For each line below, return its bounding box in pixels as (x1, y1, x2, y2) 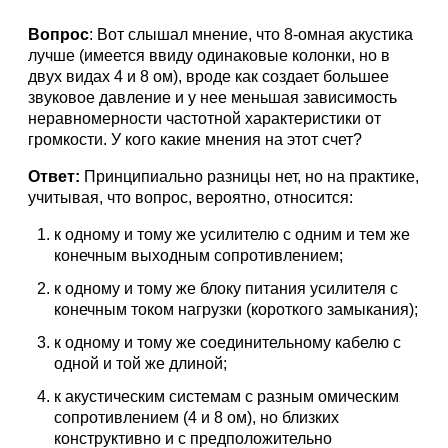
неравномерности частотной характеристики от (28, 110, 381, 127)
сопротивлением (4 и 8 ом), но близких (53, 409, 339, 426)
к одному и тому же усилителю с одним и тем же (53, 226, 410, 243)
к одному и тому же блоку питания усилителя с (53, 280, 398, 297)
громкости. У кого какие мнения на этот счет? (28, 131, 362, 148)
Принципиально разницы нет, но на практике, (80, 168, 419, 185)
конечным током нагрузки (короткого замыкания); (53, 301, 418, 318)
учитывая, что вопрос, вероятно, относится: (28, 189, 353, 206)
